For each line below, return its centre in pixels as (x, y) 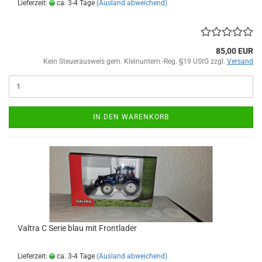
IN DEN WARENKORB (131, 117)
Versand (240, 61)
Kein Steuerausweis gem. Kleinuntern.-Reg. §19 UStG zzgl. (135, 61)
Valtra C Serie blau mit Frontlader (77, 228)
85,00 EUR (235, 51)
